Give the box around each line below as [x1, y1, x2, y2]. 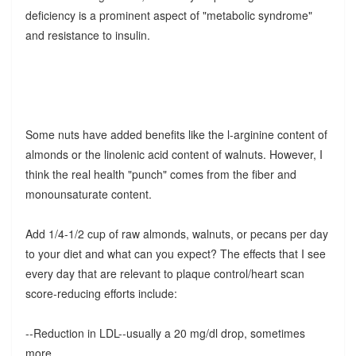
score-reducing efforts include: [25, 284, 177, 301]
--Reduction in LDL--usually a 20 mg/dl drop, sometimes [25, 324, 305, 341]
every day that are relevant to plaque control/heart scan [25, 265, 304, 281]
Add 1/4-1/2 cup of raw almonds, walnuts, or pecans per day [25, 225, 328, 242]
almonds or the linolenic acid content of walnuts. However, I [25, 145, 323, 162]
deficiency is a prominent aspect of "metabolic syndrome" [25, 6, 312, 23]
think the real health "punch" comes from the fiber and [25, 165, 296, 182]
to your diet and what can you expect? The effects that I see [25, 245, 326, 261]
